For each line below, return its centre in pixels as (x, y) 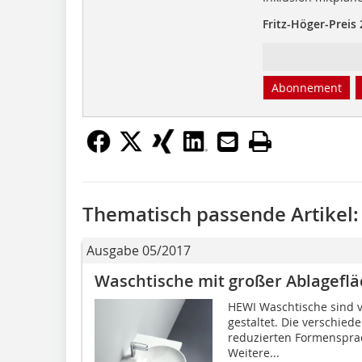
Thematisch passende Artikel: (221, 214)
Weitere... (253, 352)
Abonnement (306, 87)
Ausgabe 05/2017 (139, 250)
